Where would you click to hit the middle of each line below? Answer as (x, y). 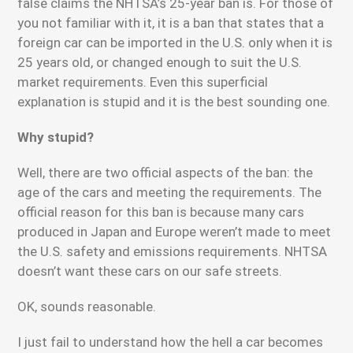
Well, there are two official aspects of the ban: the (165, 173)
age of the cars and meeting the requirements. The (170, 192)
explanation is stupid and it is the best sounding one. (174, 102)
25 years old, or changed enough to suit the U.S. (160, 62)
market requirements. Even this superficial (143, 82)
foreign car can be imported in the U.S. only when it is (175, 43)
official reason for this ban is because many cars (161, 212)
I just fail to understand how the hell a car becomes (171, 342)
